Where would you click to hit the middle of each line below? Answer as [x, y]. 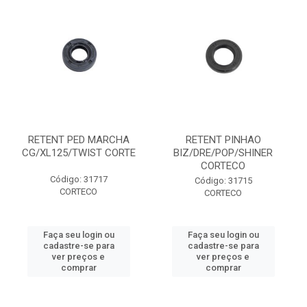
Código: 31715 [223, 181]
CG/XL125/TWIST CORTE [78, 153]
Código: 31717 [78, 179]
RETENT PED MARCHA [78, 140]
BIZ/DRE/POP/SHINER [223, 153]
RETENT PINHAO [223, 140]
